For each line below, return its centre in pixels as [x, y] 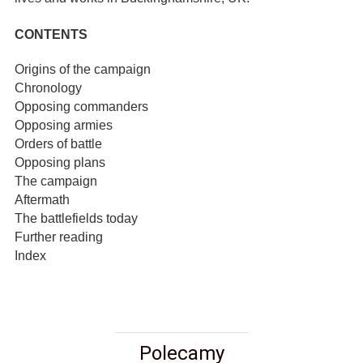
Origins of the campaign [84, 69]
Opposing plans [62, 162]
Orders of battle [60, 143]
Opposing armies [65, 125]
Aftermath [44, 199]
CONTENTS [51, 35]
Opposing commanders [83, 106]
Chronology [50, 88]
